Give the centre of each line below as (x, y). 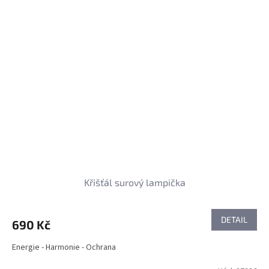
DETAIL (234, 220)
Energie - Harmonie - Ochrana (64, 248)
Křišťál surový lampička (134, 183)
